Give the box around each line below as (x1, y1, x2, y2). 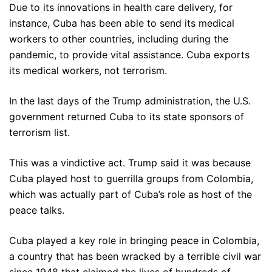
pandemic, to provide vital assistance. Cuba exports (9, 49, 250, 61)
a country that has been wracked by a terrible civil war (9, 250, 261, 262)
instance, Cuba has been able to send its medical (9, 17, 234, 29)
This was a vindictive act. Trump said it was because (9, 157, 251, 169)
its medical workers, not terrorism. (9, 64, 167, 76)
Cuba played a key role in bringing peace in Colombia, (9, 234, 259, 246)
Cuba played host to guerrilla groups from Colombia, (9, 172, 253, 185)
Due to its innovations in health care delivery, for (9, 1, 233, 13)
